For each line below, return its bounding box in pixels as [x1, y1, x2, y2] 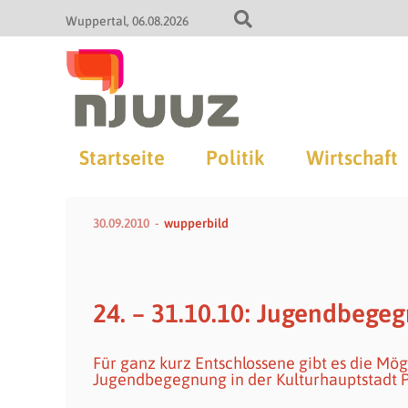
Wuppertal [66, 14, 127, 28]
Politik [205, 146, 264, 169]
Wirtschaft [305, 146, 398, 169]
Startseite [78, 146, 165, 169]
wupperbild [164, 216, 229, 230]
